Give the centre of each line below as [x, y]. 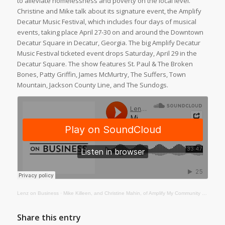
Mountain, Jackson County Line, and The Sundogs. [92, 85]
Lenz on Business [38, 193]
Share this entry [49, 217]
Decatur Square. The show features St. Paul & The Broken [105, 64]
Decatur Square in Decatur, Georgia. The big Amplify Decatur [108, 42]
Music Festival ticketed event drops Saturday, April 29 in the [107, 53]
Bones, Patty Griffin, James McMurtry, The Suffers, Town [101, 74]
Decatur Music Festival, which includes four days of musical [106, 21]
